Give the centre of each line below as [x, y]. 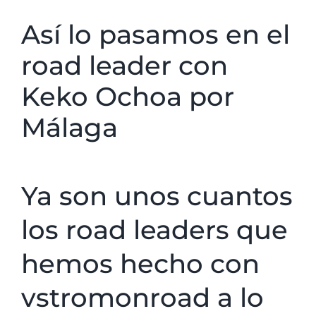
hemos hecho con [140, 263]
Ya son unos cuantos [157, 195]
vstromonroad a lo [142, 297]
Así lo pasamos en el [156, 35]
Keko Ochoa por [128, 97]
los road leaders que [154, 229]
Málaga [69, 128]
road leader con [124, 66]
